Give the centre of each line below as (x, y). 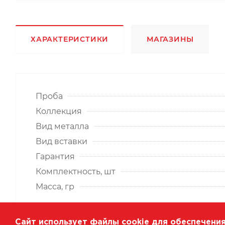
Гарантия (55, 156)
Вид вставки (62, 141)
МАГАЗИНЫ (170, 39)
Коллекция (59, 111)
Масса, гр (55, 186)
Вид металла (62, 126)
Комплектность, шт (76, 171)
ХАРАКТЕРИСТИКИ (70, 39)
